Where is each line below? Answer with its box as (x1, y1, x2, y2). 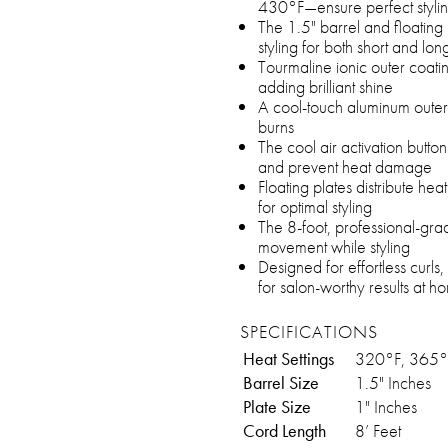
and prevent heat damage (258, 155, 432, 178)
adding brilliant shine (258, 75, 393, 98)
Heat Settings (243, 347, 334, 370)
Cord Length (243, 419, 326, 442)
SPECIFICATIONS (240, 320, 378, 343)
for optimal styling (258, 195, 372, 218)
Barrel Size (243, 371, 319, 394)
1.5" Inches (355, 371, 431, 394)
